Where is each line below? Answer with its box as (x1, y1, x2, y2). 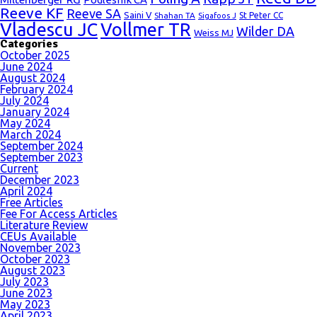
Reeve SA (67, 6, 121, 21)
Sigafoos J (198, 11, 236, 20)
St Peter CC (239, 11, 283, 20)
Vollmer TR (100, 19, 191, 40)
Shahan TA (154, 11, 195, 20)
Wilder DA (236, 24, 294, 38)
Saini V (124, 10, 151, 20)
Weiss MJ (194, 28, 234, 38)
